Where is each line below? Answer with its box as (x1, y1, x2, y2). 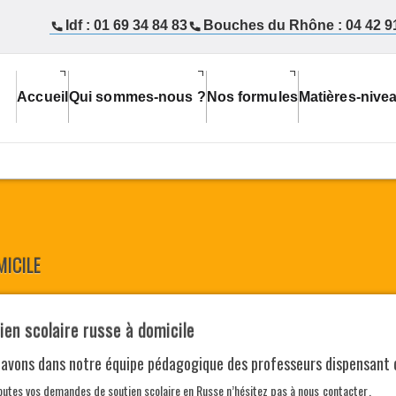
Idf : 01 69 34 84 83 (65, 18, 187, 33)
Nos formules (206, 88, 298, 104)
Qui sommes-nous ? (68, 88, 206, 104)
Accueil (17, 88, 68, 104)
